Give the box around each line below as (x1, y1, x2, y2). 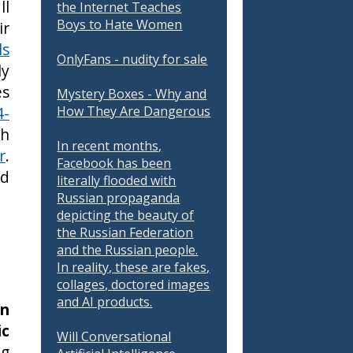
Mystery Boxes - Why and (57, 85, 207, 102)
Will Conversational (57, 328, 172, 345)
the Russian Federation (57, 224, 194, 241)
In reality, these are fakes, (57, 258, 210, 276)
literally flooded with (57, 172, 176, 189)
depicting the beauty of (57, 206, 195, 224)
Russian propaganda (57, 189, 180, 206)
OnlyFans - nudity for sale (57, 50, 208, 68)
